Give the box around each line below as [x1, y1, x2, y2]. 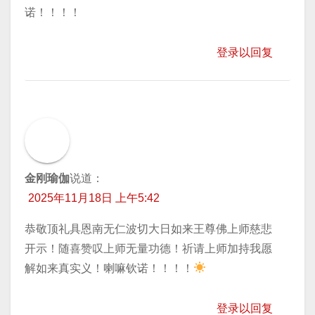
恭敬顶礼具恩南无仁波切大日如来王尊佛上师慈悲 [25, 222, 272, 235]
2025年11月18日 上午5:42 [28, 191, 160, 204]
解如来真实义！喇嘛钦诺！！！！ [25, 262, 193, 274]
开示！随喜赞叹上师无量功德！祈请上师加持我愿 [25, 242, 272, 255]
